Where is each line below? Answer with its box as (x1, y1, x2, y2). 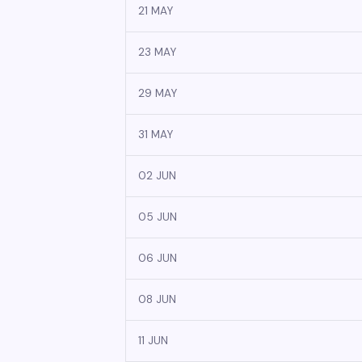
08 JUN (138, 293, 176, 306)
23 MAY (138, 45, 176, 59)
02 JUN (138, 169, 176, 183)
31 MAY (138, 128, 173, 141)
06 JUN (138, 251, 177, 265)
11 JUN (138, 334, 168, 347)
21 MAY (138, 4, 173, 18)
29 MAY (138, 86, 177, 100)
